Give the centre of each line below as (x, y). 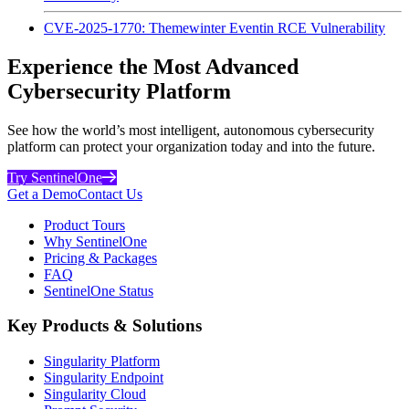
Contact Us (110, 194)
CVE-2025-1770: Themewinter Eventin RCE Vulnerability (215, 27)
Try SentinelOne (55, 177)
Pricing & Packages (100, 257)
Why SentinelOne (95, 241)
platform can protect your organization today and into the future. (191, 146)
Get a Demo (42, 194)
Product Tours (84, 225)
